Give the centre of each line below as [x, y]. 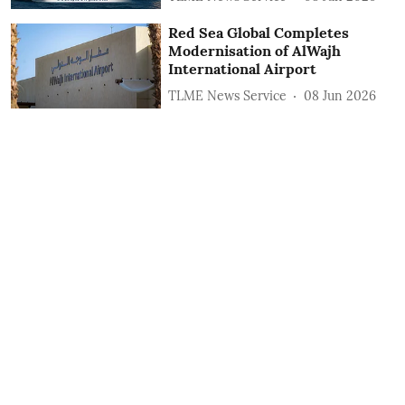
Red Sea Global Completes [259, 33]
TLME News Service [228, 95]
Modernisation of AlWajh [255, 51]
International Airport [243, 69]
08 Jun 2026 [340, 95]
